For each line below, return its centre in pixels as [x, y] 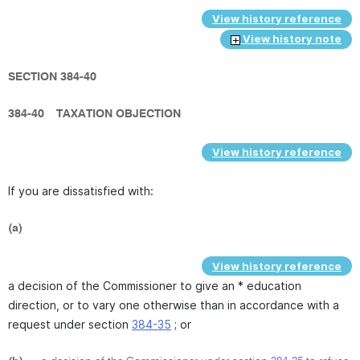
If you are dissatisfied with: [81, 190]
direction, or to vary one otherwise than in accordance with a [174, 305]
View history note [291, 39]
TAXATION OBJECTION [120, 114]
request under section [70, 324]
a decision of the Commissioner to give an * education [155, 285]
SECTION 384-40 [54, 77]
